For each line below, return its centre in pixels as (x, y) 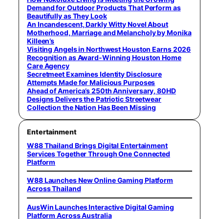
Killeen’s (41, 41)
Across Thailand (54, 189)
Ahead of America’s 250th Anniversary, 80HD (101, 90)
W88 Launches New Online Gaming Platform (100, 180)
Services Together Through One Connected (99, 153)
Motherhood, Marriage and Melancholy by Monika (109, 32)
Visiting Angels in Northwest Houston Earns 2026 (109, 49)
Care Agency (48, 66)
